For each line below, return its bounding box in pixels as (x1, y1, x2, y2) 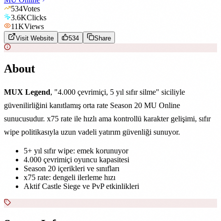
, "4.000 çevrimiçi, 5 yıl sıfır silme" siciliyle (50, 87, 185, 96)
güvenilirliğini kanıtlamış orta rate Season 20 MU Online (4, 101, 180, 110)
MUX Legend (4, 87, 50, 96)
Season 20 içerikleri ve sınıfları (24, 164, 119, 173)
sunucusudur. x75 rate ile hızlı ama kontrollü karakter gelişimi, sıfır (4, 114, 211, 123)
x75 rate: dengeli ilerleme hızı (24, 173, 115, 182)
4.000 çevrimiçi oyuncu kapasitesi (24, 155, 129, 164)
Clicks (27, 13, 46, 22)
